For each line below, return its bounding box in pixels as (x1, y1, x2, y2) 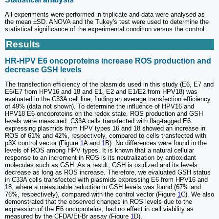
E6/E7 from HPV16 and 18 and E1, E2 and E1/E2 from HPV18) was (5, 88, 197, 95)
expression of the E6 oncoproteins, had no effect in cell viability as (5, 205, 194, 213)
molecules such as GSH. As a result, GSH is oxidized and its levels (5, 161, 197, 169)
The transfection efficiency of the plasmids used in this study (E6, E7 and (5, 80, 214, 88)
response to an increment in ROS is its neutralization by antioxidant (5, 153, 196, 161)
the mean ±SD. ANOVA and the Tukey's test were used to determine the (5, 18, 209, 26)
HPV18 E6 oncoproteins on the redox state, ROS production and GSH (5, 109, 203, 117)
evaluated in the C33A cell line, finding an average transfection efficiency (5, 95, 211, 103)
